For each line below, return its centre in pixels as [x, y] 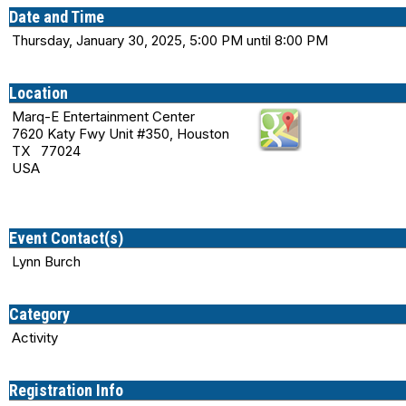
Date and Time [57, 17]
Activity [35, 338]
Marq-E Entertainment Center [103, 117]
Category [39, 314]
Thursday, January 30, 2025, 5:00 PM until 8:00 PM [170, 41]
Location [39, 93]
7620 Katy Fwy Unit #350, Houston [121, 134]
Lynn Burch [46, 262]
